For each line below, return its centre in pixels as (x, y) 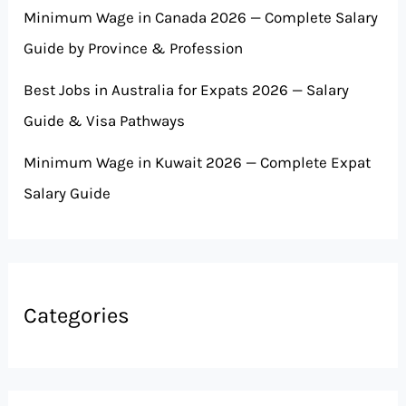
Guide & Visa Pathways (105, 121)
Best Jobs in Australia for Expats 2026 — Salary (187, 90)
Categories (77, 315)
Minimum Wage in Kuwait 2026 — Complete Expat (198, 163)
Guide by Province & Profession (134, 48)
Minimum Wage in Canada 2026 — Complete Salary (201, 18)
